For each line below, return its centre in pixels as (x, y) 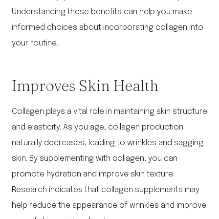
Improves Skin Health (85, 85)
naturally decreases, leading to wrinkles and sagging (108, 143)
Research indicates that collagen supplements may (106, 190)
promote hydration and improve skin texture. (93, 175)
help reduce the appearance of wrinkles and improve (109, 206)
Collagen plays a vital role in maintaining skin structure (109, 112)
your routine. (35, 44)
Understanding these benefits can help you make (102, 12)
